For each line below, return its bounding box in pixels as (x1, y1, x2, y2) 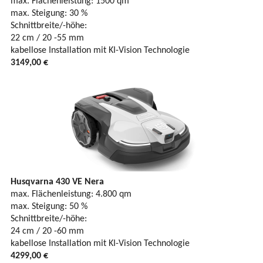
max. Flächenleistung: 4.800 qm (11, 189, 131, 199)
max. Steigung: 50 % (11, 201, 87, 211)
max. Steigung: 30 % (11, 8, 87, 18)
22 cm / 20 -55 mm (11, 33, 84, 43)
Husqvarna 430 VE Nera (11, 177, 104, 187)
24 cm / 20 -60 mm (11, 226, 84, 236)
